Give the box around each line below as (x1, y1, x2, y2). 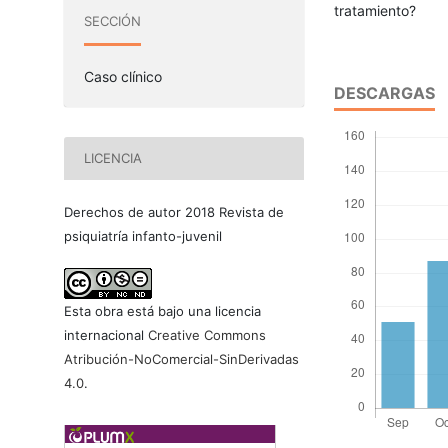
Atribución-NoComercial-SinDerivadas (63, 350, 299, 367)
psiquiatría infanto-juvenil (63, 227, 222, 244)
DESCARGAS (333, 83, 435, 104)
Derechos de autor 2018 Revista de (63, 203, 284, 220)
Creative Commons (147, 326, 266, 343)
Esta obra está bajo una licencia (63, 302, 261, 319)
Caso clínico (83, 67, 162, 85)
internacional (63, 326, 148, 343)
